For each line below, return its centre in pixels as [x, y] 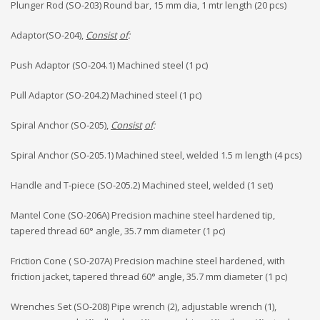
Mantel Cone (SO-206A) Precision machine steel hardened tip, [143, 215]
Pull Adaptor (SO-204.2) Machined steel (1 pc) [106, 95]
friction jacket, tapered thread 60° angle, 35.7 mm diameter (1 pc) [149, 276]
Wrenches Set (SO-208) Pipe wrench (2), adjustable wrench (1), [144, 306]
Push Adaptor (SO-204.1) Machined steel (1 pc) [109, 65]
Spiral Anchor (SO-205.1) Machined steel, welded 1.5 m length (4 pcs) [156, 155]
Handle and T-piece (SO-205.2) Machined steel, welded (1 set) [142, 185]
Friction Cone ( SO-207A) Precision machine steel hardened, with [148, 261]
